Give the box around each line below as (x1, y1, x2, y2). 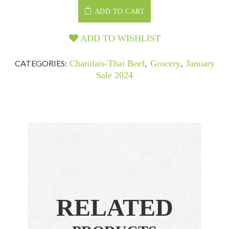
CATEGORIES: (14, 58, 67, 68)
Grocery (150, 58, 180, 68)
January (186, 58, 215, 68)
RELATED (56, 193, 173, 221)
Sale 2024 (96, 70, 133, 80)
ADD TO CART (94, 7, 145, 15)
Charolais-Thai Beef (69, 58, 145, 68)
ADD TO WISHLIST (78, 33, 161, 43)
